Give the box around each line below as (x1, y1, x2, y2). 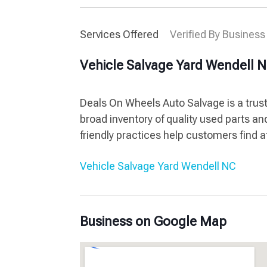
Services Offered (80, 27, 162, 41)
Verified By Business (170, 27, 266, 41)
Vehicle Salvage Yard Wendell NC (80, 159, 237, 172)
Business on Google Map (80, 213, 227, 229)
